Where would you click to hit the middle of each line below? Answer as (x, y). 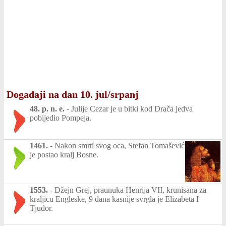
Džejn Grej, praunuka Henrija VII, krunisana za (130, 190)
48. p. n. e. (47, 109)
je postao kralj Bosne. (64, 155)
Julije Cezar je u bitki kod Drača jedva (132, 109)
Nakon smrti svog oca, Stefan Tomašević (120, 146)
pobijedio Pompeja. (61, 118)
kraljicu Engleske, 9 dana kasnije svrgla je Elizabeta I (114, 199)
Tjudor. (41, 208)
